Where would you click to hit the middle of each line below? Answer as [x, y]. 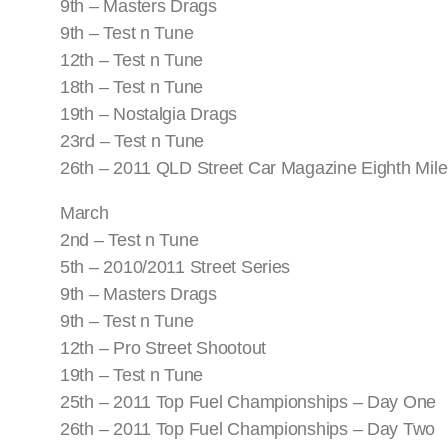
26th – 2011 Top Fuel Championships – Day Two [248, 429]
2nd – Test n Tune [129, 240]
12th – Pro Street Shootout [163, 348]
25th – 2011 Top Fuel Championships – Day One [248, 402]
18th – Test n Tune [132, 87]
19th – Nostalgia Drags [149, 114]
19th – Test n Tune [132, 375]
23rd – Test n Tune [132, 141]
